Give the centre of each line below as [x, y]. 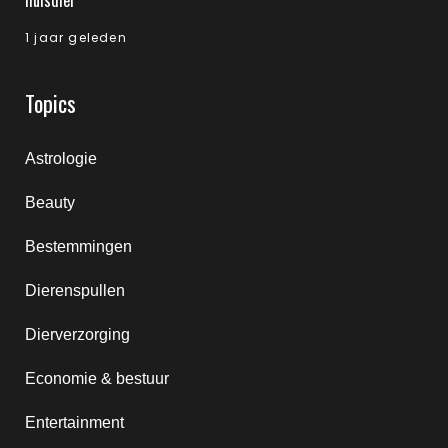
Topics [50, 103]
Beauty [50, 202]
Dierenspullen [75, 290]
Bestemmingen [78, 246]
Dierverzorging [77, 334]
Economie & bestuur [97, 378]
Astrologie [61, 158]
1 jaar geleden [76, 37]
